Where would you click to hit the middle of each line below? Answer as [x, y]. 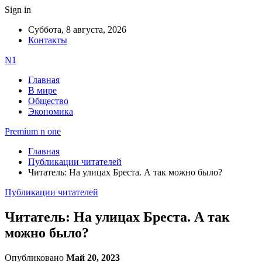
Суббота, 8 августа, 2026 [77, 30]
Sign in [18, 10]
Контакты [48, 40]
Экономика [51, 111]
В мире [42, 90]
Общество [48, 101]
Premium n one [33, 131]
